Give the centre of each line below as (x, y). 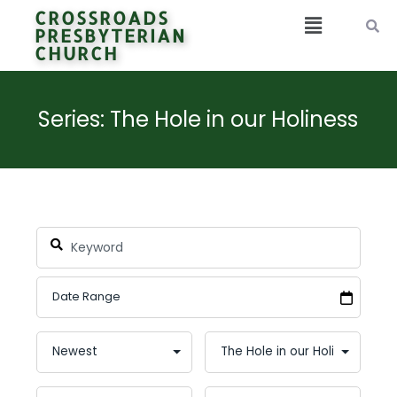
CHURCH (77, 53)
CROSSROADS (102, 18)
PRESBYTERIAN (111, 35)
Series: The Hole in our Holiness (198, 119)
